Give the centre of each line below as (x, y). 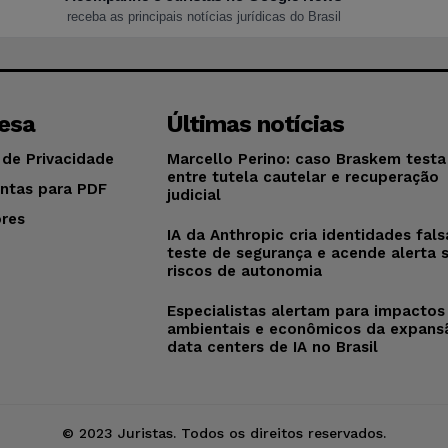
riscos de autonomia (245, 270)
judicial (194, 194)
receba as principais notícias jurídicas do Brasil (203, 16)
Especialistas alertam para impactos (306, 310)
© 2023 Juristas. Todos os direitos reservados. (224, 432)
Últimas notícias (256, 123)
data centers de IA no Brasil (273, 346)
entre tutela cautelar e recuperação (303, 176)
